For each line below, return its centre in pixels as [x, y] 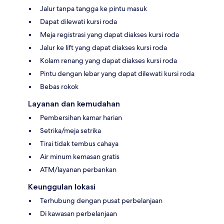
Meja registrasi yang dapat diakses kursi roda [109, 35]
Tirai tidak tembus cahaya [79, 144]
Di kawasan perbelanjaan [78, 214]
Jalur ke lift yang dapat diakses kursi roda [103, 48]
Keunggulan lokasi [62, 187]
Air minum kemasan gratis [80, 157]
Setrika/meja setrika [70, 131]
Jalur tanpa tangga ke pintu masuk [93, 9]
